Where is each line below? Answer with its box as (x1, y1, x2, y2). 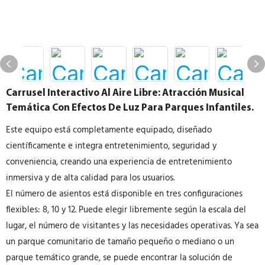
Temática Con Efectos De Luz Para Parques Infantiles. (6, 103, 254, 113)
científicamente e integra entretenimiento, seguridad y (6, 139, 216, 153)
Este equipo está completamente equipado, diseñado (6, 123, 212, 137)
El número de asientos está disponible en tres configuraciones (6, 187, 243, 201)
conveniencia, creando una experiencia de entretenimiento (6, 155, 232, 169)
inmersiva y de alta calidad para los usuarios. (6, 171, 174, 185)
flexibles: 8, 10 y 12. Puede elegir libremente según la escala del (6, 203, 246, 217)
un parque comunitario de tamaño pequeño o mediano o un (6, 235, 234, 249)
